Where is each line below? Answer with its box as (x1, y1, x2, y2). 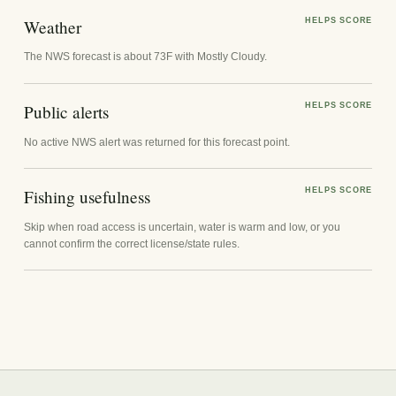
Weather (23, 15, 81, 38)
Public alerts (23, 100, 109, 123)
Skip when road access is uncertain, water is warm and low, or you (23, 220, 340, 233)
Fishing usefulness (23, 185, 150, 208)
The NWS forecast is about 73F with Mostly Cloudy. (23, 50, 267, 64)
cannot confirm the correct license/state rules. (23, 237, 240, 250)
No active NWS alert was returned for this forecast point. (23, 135, 290, 148)
